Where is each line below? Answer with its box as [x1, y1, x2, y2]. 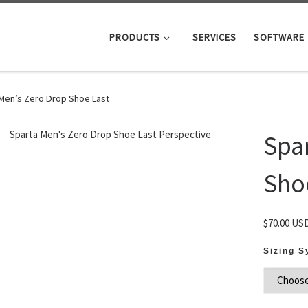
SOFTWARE [253, 30, 305, 43]
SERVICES [192, 30, 236, 43]
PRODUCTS [109, 30, 161, 43]
